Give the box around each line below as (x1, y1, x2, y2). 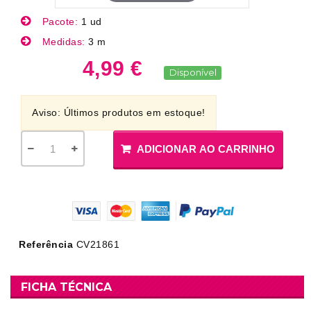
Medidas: (39, 36, 88, 47)
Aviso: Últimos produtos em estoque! (32, 107, 205, 118)
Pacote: (39, 16, 81, 27)
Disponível (169, 67, 217, 78)
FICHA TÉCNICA (21, 280, 112, 294)
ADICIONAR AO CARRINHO (137, 143, 276, 155)
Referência (19, 239, 73, 251)
